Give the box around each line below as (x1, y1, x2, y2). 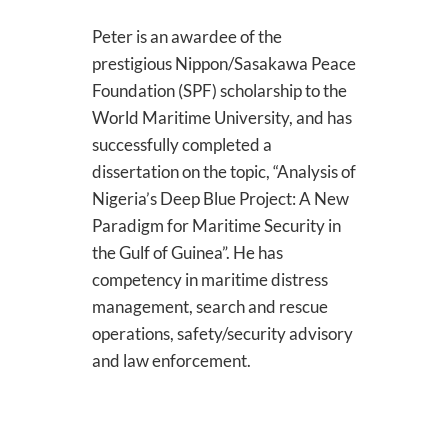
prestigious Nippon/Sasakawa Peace (91, 53, 356, 74)
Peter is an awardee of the (91, 26, 282, 47)
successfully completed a (91, 134, 272, 155)
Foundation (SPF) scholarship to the (91, 80, 347, 101)
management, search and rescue (91, 296, 328, 317)
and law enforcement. (91, 350, 251, 371)
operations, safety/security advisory (91, 323, 353, 344)
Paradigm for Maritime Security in (91, 215, 341, 236)
